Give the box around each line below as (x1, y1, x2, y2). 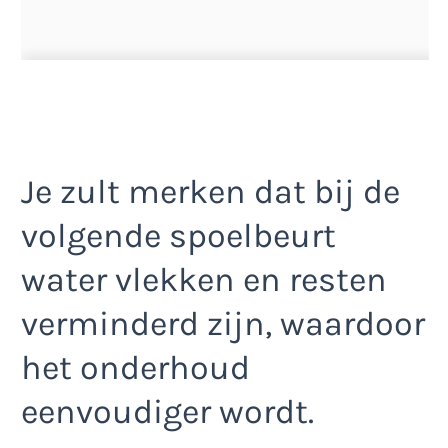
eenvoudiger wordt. (21, 391, 314, 432)
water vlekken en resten (21, 259, 387, 300)
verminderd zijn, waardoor (21, 303, 425, 344)
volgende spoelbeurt (21, 215, 336, 256)
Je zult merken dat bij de (21, 171, 400, 212)
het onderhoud (21, 347, 250, 388)
